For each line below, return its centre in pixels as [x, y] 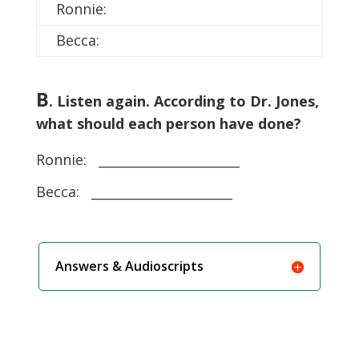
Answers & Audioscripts [130, 266]
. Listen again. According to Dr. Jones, [184, 101]
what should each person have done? [168, 123]
